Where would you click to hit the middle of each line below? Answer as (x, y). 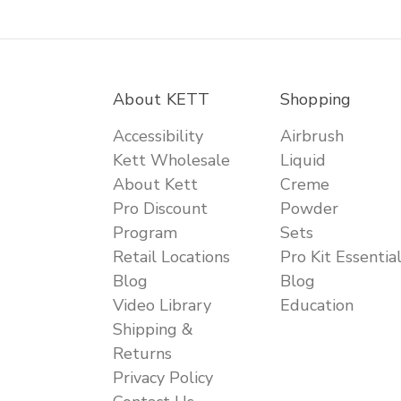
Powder (309, 209)
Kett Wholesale (171, 161)
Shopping (316, 100)
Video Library (162, 306)
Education (316, 306)
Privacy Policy (163, 378)
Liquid (303, 161)
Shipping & (153, 330)
